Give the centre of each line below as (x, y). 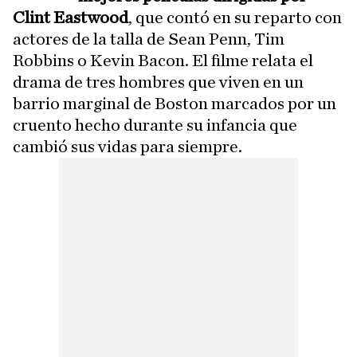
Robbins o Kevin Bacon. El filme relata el (163, 61)
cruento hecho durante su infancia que (155, 125)
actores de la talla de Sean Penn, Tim (149, 39)
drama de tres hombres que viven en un (158, 82)
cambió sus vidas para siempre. (127, 147)
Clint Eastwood (71, 18)
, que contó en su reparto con (235, 18)
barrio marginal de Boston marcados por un (175, 104)
